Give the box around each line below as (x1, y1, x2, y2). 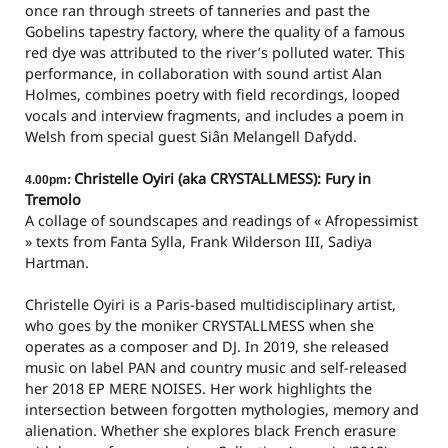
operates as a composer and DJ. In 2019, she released (25, 337, 389, 357)
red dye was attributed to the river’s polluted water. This (25, 43, 405, 63)
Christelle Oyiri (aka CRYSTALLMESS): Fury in (74, 169, 371, 189)
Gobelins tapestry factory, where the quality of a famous (25, 22, 405, 42)
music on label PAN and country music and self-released (25, 358, 407, 378)
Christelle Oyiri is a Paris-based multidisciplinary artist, (25, 295, 396, 315)
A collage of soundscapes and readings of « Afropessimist (25, 211, 418, 231)
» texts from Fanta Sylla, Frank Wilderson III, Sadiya (25, 232, 372, 252)
